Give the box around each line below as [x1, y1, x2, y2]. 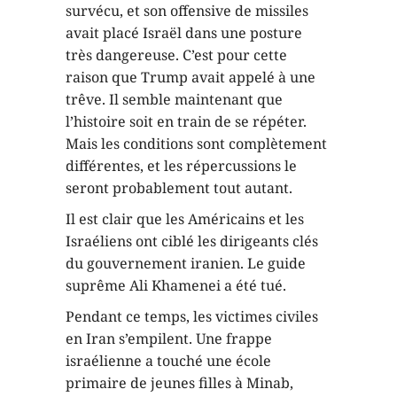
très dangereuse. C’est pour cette [66, 44, 287, 65]
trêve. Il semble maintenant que [66, 89, 283, 109]
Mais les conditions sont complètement [66, 133, 327, 153]
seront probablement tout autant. [66, 177, 292, 198]
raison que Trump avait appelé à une [66, 66, 315, 87]
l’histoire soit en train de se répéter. [66, 111, 307, 131]
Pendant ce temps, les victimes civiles [66, 306, 318, 326]
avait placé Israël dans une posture [66, 22, 302, 43]
